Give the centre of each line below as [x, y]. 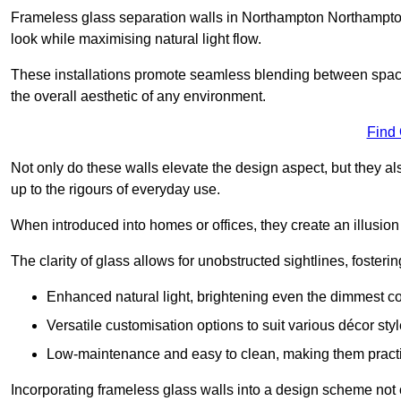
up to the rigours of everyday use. [115, 189]
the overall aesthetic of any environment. [138, 96]
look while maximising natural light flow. [136, 38]
